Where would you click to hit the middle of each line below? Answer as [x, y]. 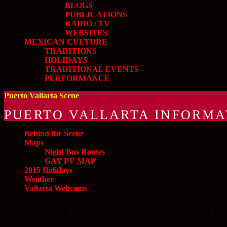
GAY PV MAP [70, 161]
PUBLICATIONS [96, 14]
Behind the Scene [54, 134]
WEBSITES [86, 33]
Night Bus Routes [75, 152]
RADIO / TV [87, 24]
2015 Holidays [48, 170]
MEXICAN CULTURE [66, 42]
